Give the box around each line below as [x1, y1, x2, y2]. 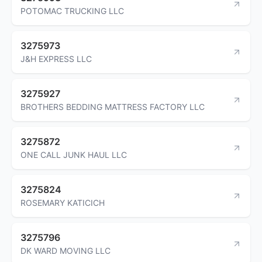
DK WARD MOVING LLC [20, 245, 111, 256]
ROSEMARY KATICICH [20, 197, 105, 208]
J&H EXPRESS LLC [20, 53, 92, 64]
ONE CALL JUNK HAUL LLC [20, 149, 127, 160]
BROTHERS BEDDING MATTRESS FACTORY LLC [20, 101, 205, 112]
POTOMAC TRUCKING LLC [20, 5, 124, 16]
